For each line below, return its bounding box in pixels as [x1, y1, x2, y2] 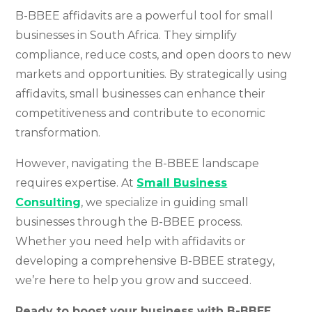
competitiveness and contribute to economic [15, 107, 266, 120]
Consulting [15, 196, 81, 209]
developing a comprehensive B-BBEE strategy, [15, 254, 275, 267]
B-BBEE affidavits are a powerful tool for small [15, 9, 274, 22]
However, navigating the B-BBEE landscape [15, 157, 260, 170]
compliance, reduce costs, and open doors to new [15, 48, 292, 61]
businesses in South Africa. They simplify [15, 29, 237, 42]
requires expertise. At [15, 176, 137, 189]
